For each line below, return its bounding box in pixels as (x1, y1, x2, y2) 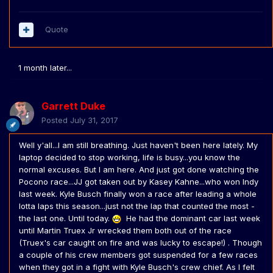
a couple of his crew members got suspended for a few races (19, 250, 258, 260)
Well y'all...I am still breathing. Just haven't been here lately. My (19, 140, 258, 151)
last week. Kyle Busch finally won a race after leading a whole (19, 189, 257, 199)
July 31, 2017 (70, 115, 118, 126)
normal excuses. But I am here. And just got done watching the (19, 165, 259, 175)
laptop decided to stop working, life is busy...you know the (19, 152, 240, 163)
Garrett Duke (41, 100, 105, 113)
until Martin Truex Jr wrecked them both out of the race (19, 225, 232, 236)
